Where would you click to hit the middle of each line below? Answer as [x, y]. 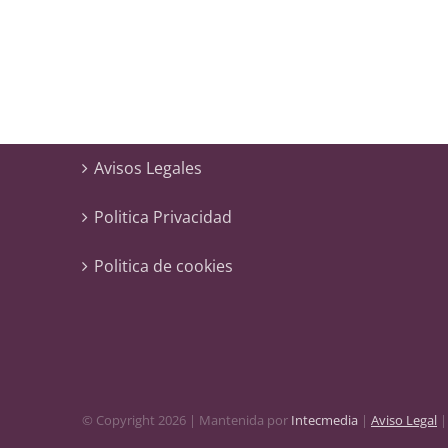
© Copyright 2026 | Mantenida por [186, 419]
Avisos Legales [148, 168]
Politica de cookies [163, 266]
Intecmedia [324, 419]
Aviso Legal [404, 419]
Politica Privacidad [163, 217]
